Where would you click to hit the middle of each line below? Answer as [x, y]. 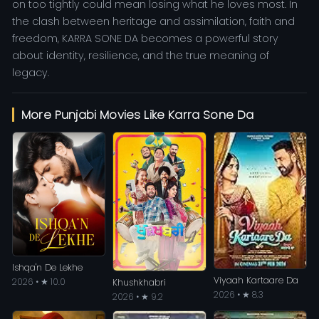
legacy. [31, 73]
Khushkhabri [140, 283]
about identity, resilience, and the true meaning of [141, 56]
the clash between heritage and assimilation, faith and [153, 22]
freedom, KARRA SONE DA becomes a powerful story [145, 39]
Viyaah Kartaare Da [256, 281]
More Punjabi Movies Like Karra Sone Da [138, 115]
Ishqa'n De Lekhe [47, 267]
